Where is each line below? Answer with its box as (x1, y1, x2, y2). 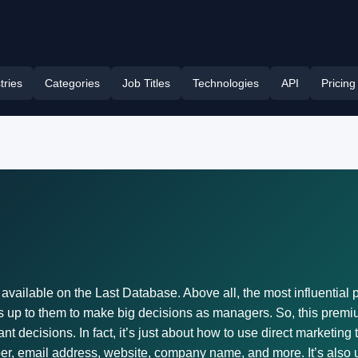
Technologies (193, 77, 259, 89)
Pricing (321, 77, 356, 89)
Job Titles (122, 77, 170, 89)
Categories (45, 77, 100, 89)
